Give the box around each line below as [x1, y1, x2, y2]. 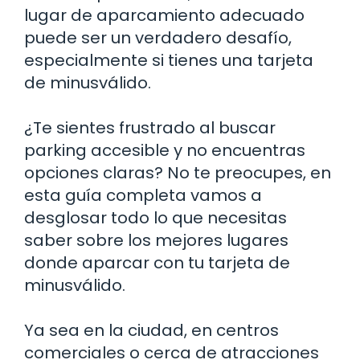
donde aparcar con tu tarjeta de [24, 251, 290, 274]
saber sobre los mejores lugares [24, 228, 288, 252]
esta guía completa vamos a [24, 183, 262, 207]
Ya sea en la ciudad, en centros [24, 318, 279, 342]
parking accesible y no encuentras [24, 138, 305, 162]
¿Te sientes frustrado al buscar [24, 116, 276, 139]
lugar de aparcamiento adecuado [24, 3, 305, 27]
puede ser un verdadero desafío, [24, 26, 292, 49]
